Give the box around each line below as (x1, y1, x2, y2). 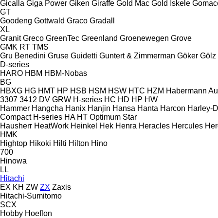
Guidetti (71, 51, 97, 60)
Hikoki (29, 139, 51, 147)
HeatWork (34, 121, 69, 130)
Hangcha (32, 104, 63, 112)
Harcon (160, 104, 185, 112)
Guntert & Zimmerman (99, 51, 175, 60)
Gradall (90, 16, 115, 25)
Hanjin (88, 104, 110, 112)
